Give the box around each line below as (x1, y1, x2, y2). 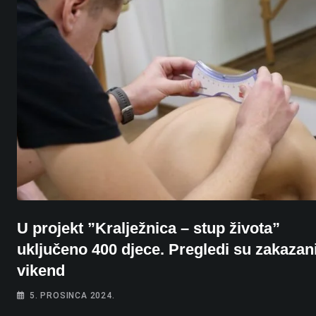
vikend (17, 261, 65, 279)
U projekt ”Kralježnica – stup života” (17, 219, 280, 237)
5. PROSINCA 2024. (30, 290, 115, 300)
